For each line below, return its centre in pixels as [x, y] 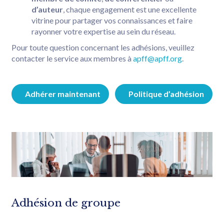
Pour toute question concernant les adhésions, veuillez [103, 47]
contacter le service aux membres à [72, 58]
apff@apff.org [157, 58]
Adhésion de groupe [66, 203]
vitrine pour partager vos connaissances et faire [112, 20]
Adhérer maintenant [63, 93]
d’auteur [47, 9]
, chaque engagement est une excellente [130, 9]
